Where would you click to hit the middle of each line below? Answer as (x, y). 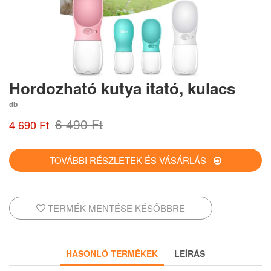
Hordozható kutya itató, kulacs (122, 88)
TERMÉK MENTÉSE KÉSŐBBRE (115, 208)
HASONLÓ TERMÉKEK (112, 254)
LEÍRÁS (190, 254)
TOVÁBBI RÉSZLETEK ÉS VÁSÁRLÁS (132, 160)
